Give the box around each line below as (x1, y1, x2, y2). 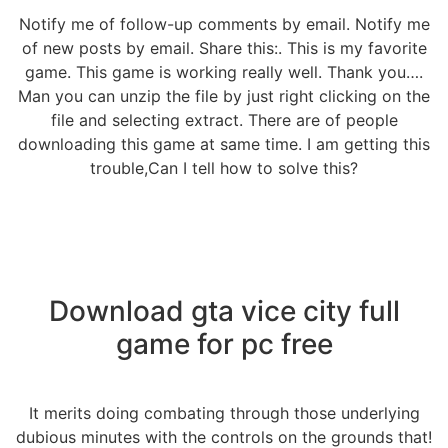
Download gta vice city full (48, 294, 400, 329)
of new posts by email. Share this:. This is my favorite (21, 38, 427, 59)
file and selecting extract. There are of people (50, 110, 398, 131)
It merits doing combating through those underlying (28, 403, 420, 424)
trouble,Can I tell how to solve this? (90, 158, 358, 179)
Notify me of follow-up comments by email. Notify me (18, 14, 430, 35)
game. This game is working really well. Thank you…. (25, 62, 423, 83)
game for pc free (115, 327, 333, 362)
